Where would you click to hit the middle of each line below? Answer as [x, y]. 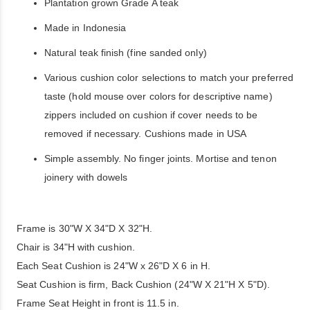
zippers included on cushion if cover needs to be [151, 115]
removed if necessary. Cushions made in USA [145, 134]
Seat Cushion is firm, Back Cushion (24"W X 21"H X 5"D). [143, 284]
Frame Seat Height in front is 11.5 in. [98, 303]
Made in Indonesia [85, 28]
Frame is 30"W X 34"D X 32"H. [84, 228]
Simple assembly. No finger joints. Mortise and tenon [161, 158]
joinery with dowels [86, 177]
